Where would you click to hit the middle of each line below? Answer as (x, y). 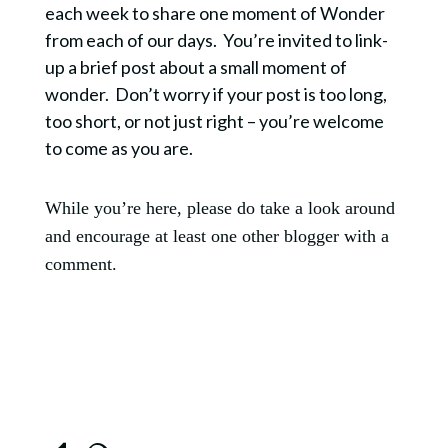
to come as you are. (121, 147)
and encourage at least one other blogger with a (216, 235)
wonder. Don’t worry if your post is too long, (215, 93)
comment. (85, 263)
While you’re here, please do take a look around (219, 207)
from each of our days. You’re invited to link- (216, 39)
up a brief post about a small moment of (195, 66)
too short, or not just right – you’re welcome (214, 120)
